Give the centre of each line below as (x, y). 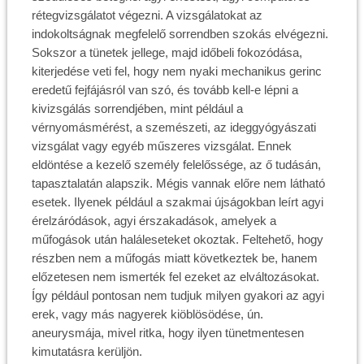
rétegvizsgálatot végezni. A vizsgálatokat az (147, 15)
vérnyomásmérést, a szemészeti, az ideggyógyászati (173, 127)
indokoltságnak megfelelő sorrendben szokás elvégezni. (180, 34)
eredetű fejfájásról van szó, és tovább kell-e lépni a (165, 90)
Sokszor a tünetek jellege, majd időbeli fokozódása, (167, 52)
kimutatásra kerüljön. (87, 351)
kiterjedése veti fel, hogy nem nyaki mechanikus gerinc (176, 71)
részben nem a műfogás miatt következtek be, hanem (174, 258)
